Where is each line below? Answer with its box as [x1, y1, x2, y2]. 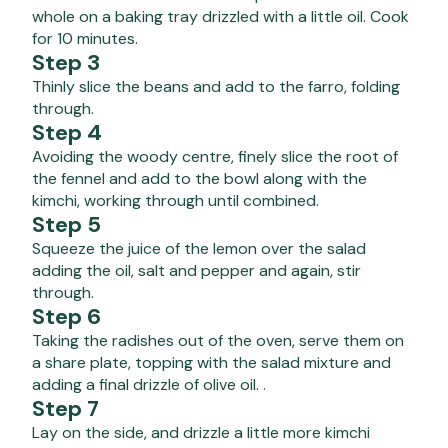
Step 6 [32, 302, 101, 332]
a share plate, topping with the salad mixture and [32, 352, 391, 374]
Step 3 [32, 48, 100, 78]
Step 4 [32, 118, 102, 148]
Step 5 [32, 210, 101, 240]
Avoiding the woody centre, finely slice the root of [32, 146, 398, 168]
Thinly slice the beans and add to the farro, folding [32, 76, 400, 98]
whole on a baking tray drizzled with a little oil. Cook [32, 6, 409, 28]
